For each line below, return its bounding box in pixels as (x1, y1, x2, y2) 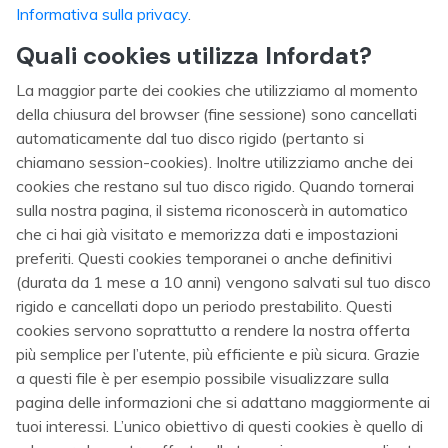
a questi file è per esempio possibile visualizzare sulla (16, 368, 389, 388)
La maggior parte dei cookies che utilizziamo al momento (16, 80, 418, 100)
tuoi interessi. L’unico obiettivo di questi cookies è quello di (16, 416, 423, 436)
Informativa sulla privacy (16, 4, 188, 24)
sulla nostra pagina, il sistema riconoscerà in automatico (16, 200, 408, 220)
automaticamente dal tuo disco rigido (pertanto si (16, 128, 364, 148)
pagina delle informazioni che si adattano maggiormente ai (16, 392, 430, 412)
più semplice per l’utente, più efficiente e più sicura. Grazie (16, 344, 420, 364)
